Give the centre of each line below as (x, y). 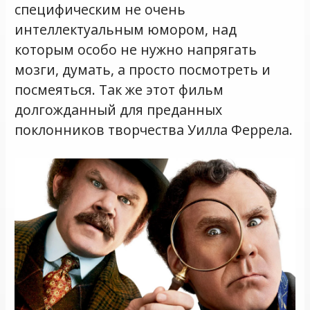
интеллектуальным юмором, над (126, 30)
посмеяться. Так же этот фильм (119, 90)
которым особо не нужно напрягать (136, 50)
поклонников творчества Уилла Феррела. (154, 130)
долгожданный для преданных (119, 110)
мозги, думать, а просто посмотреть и (143, 70)
